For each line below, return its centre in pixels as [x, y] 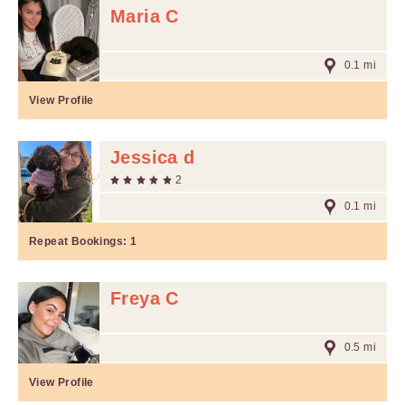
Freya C [145, 298]
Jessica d [153, 157]
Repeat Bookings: [80, 241]
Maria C [145, 16]
